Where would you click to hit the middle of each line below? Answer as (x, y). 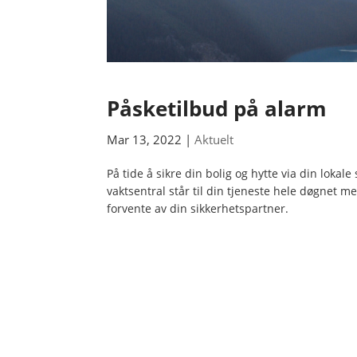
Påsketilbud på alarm (217, 109)
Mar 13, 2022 (145, 140)
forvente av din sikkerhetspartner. (198, 209)
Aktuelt (214, 140)
